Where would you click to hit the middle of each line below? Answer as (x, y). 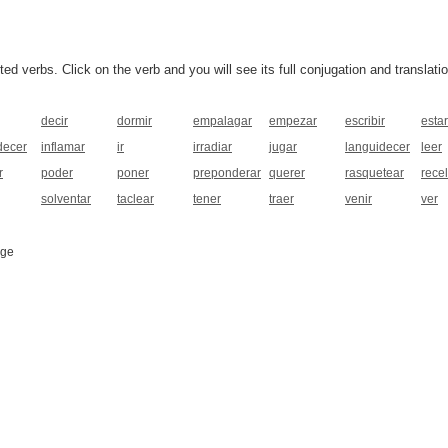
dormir (134, 121)
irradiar (212, 147)
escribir (365, 121)
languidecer (377, 147)
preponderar (227, 173)
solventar (66, 199)
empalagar (222, 121)
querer (287, 173)
